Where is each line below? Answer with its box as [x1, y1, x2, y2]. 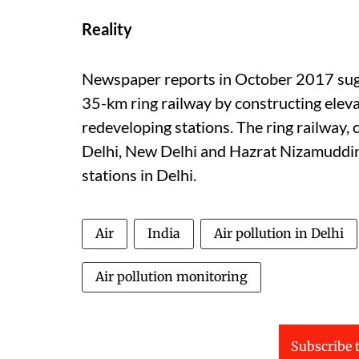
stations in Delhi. [82, 164, 196, 184]
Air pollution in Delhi [214, 224, 344, 241]
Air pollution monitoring [95, 268, 248, 284]
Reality [82, 18, 132, 38]
